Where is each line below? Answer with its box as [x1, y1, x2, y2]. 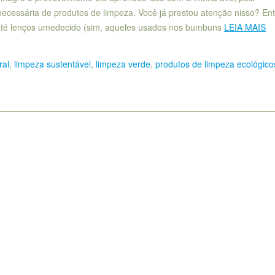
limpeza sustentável [14, 57, 91, 70]
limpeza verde [96, 57, 150, 70]
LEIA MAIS [224, 21, 266, 34]
